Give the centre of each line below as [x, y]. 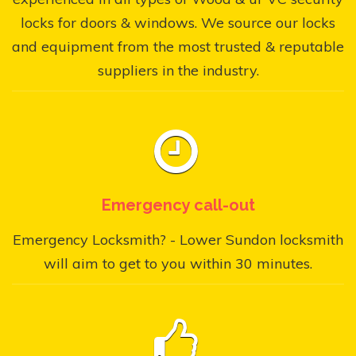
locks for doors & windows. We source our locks [178, 23]
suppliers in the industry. [178, 71]
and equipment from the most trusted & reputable [178, 47]
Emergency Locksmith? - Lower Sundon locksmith [178, 240]
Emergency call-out [178, 205]
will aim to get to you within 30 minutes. [178, 264]
